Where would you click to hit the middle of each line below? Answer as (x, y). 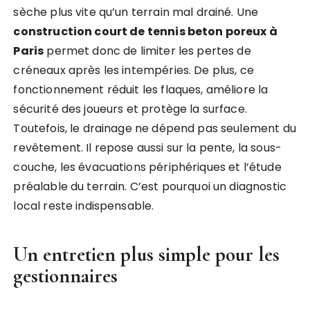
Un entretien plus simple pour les (147, 254)
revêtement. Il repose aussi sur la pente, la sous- (147, 148)
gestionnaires (66, 276)
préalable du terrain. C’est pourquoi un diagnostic (150, 186)
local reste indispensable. (84, 206)
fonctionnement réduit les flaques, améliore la (141, 90)
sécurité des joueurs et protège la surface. (130, 109)
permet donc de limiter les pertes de (147, 51)
